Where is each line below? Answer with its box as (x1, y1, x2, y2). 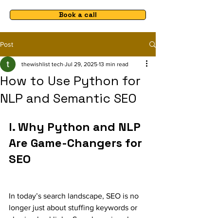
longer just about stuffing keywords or (9, 203, 139, 212)
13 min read (99, 61, 128, 68)
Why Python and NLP (18, 119, 144, 134)
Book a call (59, 10, 97, 19)
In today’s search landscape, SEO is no (9, 192, 141, 200)
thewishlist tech (21, 61, 63, 68)
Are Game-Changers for (9, 135, 145, 150)
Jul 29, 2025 (65, 61, 97, 68)
